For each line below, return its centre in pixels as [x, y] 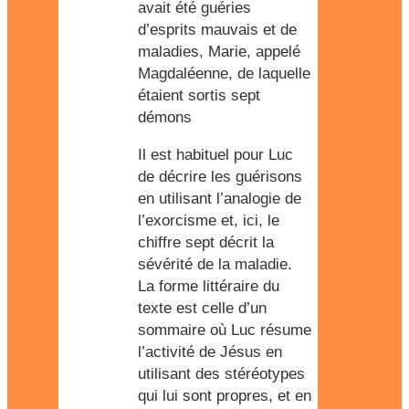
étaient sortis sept [199, 95]
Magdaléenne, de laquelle [224, 73]
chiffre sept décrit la [206, 242]
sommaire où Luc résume [225, 330]
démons [165, 117]
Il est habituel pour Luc [215, 155]
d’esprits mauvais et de [217, 30]
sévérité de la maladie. [215, 264]
